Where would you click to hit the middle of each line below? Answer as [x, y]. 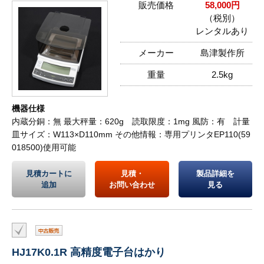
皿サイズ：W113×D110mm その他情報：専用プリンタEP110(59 [131, 135]
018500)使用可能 [44, 148]
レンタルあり [222, 31]
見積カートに [49, 174]
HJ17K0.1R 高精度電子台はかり [89, 252]
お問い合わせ [132, 185]
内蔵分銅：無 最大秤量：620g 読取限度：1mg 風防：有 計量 [131, 122]
